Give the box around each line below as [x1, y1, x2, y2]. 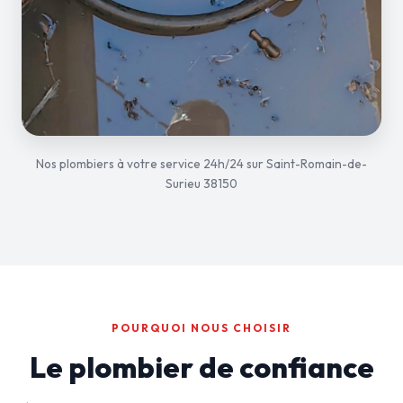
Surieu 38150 [166, 175, 237, 192]
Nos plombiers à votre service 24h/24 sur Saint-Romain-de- [36, 156, 367, 172]
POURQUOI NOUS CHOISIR [112, 321, 291, 335]
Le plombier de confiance [29, 349, 374, 385]
